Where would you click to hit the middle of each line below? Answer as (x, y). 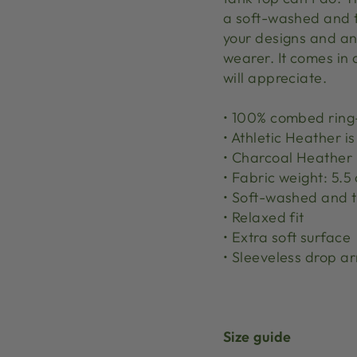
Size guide (257, 337)
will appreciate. (275, 78)
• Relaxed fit (264, 217)
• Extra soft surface (287, 237)
